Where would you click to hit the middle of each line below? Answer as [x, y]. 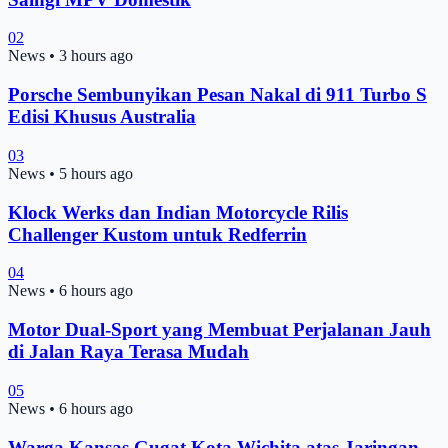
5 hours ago [96, 173]
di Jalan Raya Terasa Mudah [128, 352]
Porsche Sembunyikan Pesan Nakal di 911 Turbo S [217, 95]
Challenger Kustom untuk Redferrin [157, 234]
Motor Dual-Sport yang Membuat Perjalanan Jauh [219, 330]
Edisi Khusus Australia [102, 117]
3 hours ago [96, 56]
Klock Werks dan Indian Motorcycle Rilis [178, 212]
